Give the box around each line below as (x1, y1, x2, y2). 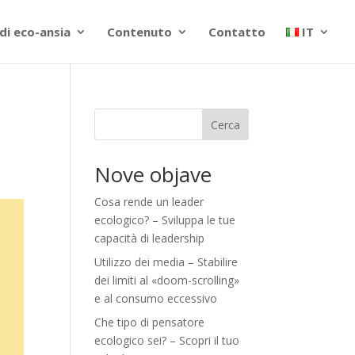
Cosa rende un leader (94, 194, 204, 209)
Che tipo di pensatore (94, 315, 205, 330)
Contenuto (106, 24, 172, 40)
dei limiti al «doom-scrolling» (94, 273, 240, 288)
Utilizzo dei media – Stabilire (94, 254, 239, 269)
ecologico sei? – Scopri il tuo (94, 333, 240, 348)
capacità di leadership (94, 231, 205, 246)
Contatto (208, 24, 265, 40)
